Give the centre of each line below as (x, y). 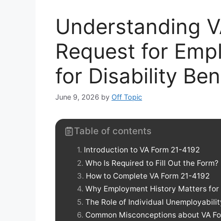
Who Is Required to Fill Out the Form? (152, 163)
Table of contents (113, 131)
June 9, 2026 (77, 97)
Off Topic (127, 97)
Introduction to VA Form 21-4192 (142, 150)
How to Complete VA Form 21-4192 (148, 176)
